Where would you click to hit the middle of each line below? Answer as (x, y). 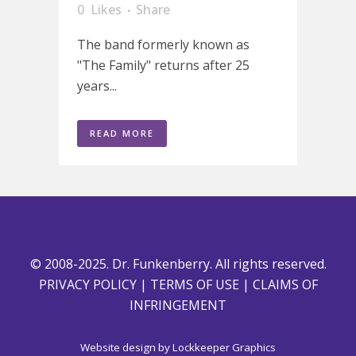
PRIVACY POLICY (87, 284)
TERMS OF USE (194, 284)
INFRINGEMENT (178, 305)
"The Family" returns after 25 (163, 65)
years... (97, 86)
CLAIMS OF (285, 284)
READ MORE (122, 133)
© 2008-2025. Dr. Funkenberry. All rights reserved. (178, 264)
